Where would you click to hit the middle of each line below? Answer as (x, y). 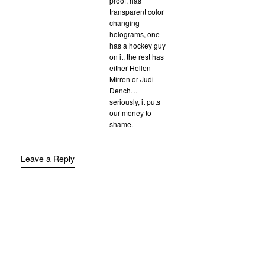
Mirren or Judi (132, 79)
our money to (130, 112)
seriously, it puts (135, 101)
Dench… (124, 90)
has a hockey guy (138, 45)
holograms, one (135, 34)
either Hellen (130, 67)
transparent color (137, 11)
